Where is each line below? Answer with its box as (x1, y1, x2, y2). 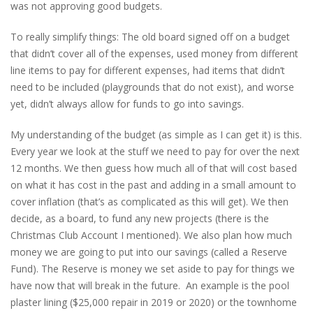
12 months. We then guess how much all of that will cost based (10, 161, 297, 175)
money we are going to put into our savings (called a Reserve (10, 245, 287, 259)
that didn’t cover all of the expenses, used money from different (10, 46, 298, 60)
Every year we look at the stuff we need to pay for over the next (10, 144, 300, 158)
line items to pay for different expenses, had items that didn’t (10, 63, 285, 77)
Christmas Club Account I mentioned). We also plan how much (10, 228, 292, 242)
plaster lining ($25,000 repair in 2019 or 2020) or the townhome (10, 295, 297, 309)
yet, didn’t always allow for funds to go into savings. (10, 96, 244, 110)
